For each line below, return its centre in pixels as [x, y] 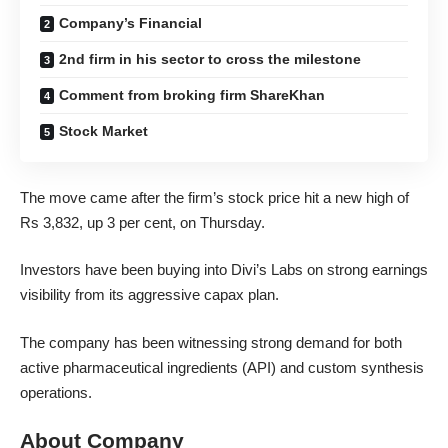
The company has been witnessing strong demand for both [211, 342]
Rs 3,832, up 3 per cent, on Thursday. [144, 222]
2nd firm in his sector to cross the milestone [210, 59]
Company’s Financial [130, 23]
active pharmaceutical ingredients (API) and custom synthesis [222, 367]
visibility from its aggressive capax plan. [149, 294]
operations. [56, 392]
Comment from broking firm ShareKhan [192, 95]
